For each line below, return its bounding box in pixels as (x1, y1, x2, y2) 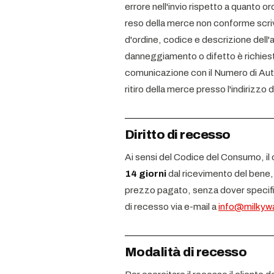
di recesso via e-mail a (125, 201, 218, 212)
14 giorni (125, 168, 166, 179)
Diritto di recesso (125, 128, 231, 141)
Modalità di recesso (125, 245, 247, 259)
